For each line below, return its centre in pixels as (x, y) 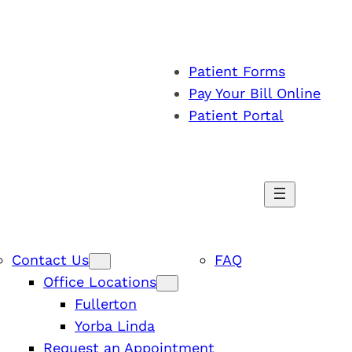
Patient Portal (236, 115)
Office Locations (100, 281)
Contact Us (50, 259)
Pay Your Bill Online (255, 93)
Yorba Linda (115, 325)
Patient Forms (237, 71)
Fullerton (106, 303)
